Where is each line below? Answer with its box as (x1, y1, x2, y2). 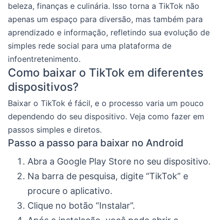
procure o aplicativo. (27, 186, 112, 196)
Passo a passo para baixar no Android (8, 137, 184, 149)
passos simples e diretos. (8, 125, 102, 135)
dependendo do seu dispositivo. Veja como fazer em (8, 111, 204, 121)
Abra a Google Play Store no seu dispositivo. (27, 156, 211, 166)
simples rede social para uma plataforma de (8, 41, 171, 51)
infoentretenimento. (8, 54, 81, 64)
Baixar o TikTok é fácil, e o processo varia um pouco (8, 98, 204, 108)
